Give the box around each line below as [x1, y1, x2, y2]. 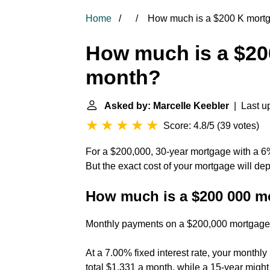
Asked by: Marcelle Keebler [104, 101, 229, 111]
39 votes [220, 121, 256, 131]
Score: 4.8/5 [163, 121, 215, 131]
